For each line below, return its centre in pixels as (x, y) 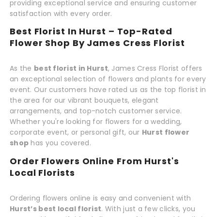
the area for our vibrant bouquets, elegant (84, 101)
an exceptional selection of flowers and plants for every (108, 79)
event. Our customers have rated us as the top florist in (108, 90)
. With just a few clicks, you (148, 209)
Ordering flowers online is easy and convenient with (101, 198)
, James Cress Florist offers (155, 69)
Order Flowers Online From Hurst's (94, 161)
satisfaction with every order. (61, 13)
